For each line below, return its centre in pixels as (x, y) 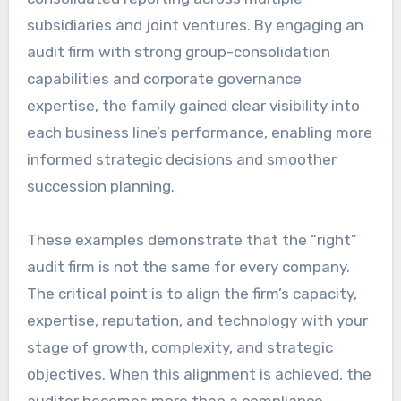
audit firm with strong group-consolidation (178, 52)
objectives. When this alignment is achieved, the (199, 375)
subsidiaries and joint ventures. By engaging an (195, 26)
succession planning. (100, 187)
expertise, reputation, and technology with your (197, 321)
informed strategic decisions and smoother (181, 160)
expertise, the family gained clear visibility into (193, 106)
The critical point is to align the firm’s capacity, (192, 294)
